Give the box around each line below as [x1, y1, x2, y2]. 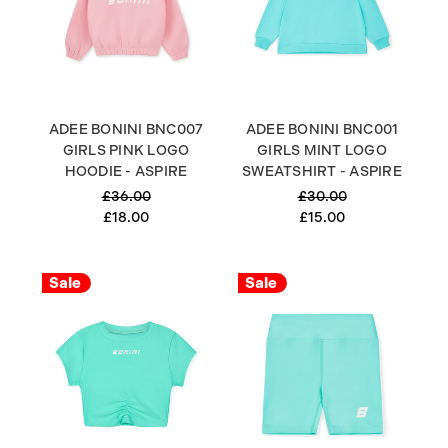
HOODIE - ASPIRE [64, 163, 188, 180]
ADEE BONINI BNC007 [48, 121, 204, 138]
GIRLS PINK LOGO [62, 142, 190, 159]
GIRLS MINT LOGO [257, 142, 387, 159]
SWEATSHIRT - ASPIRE [242, 163, 402, 180]
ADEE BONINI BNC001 [245, 121, 399, 138]
